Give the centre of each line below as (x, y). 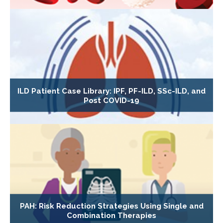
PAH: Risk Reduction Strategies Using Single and (111, 206)
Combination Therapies (111, 215)
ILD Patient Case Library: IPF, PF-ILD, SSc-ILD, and (111, 91)
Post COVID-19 (111, 100)
